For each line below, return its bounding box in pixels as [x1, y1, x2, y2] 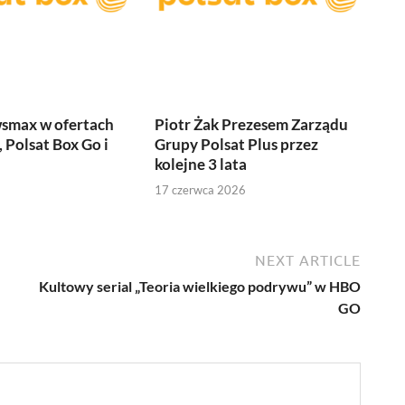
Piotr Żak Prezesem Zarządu [155, 114, 349, 134]
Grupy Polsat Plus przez [155, 134, 319, 154]
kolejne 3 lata [155, 154, 248, 174]
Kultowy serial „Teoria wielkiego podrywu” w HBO [39, 278, 361, 296]
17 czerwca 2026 [155, 183, 247, 198]
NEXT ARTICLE [255, 252, 361, 269]
